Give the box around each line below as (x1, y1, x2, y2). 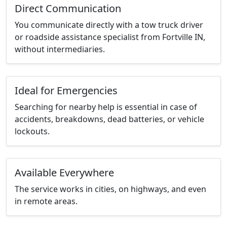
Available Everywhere (15, 166, 114, 180)
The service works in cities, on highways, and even (15, 183, 206, 195)
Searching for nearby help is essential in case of (15, 101, 197, 113)
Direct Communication (15, 2, 121, 16)
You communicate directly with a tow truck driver (15, 19, 203, 31)
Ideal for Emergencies (15, 84, 118, 98)
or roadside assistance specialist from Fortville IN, (15, 31, 205, 43)
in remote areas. (15, 196, 78, 207)
